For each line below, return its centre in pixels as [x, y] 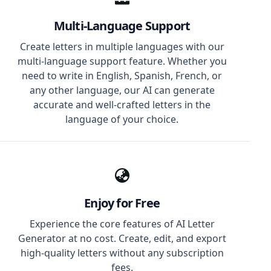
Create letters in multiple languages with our [122, 47]
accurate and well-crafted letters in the [122, 105]
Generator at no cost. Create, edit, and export [122, 238]
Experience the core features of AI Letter [122, 224]
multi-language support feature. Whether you [122, 61]
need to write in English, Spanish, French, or [122, 76]
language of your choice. [122, 119]
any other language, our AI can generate [122, 90]
